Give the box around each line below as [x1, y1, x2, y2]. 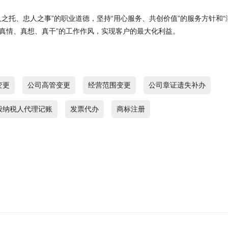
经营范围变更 [88, 81, 131, 89]
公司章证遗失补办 [149, 81, 206, 89]
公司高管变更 [27, 81, 70, 89]
